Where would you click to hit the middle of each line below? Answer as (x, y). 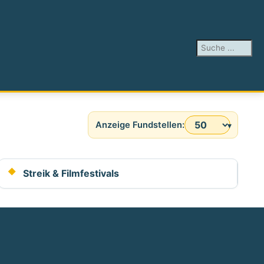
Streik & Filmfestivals (71, 173)
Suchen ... (217, 46)
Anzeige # (117, 131)
